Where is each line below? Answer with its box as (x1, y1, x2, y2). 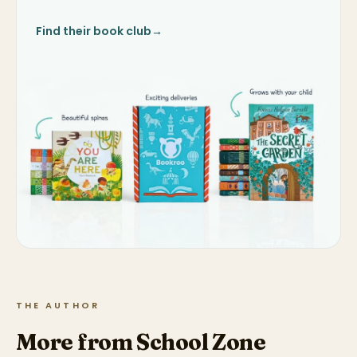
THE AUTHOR (16, 299, 100, 312)
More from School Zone (16, 328, 266, 355)
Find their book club (36, 23, 151, 40)
